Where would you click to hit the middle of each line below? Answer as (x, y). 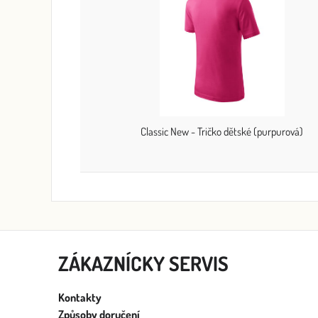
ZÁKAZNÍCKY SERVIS (143, 264)
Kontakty (80, 298)
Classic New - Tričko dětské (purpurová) (222, 132)
